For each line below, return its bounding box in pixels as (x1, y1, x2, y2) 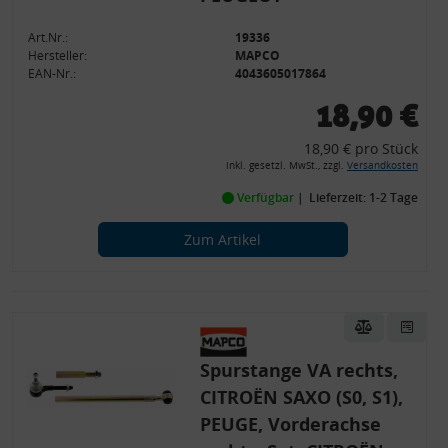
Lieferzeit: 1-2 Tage (308, 189, 418, 206)
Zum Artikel (184, 230, 261, 249)
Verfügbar (233, 189, 297, 206)
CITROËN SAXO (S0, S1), (199, 385, 403, 409)
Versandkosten (346, 159, 418, 172)
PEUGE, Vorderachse (199, 412, 381, 436)
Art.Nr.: (28, 29, 69, 46)
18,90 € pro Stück (303, 139, 418, 158)
